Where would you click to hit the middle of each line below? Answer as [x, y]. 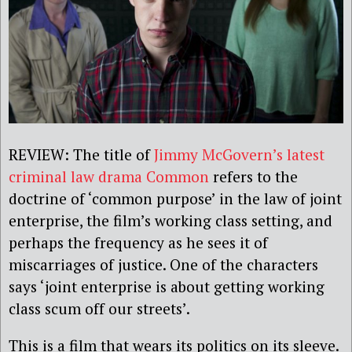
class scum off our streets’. [99, 308]
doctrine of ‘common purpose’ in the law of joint [175, 198]
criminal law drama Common [109, 176]
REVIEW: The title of [81, 154]
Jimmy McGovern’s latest [239, 154]
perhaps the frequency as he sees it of [138, 242]
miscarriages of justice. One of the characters [163, 264]
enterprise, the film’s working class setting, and [170, 220]
